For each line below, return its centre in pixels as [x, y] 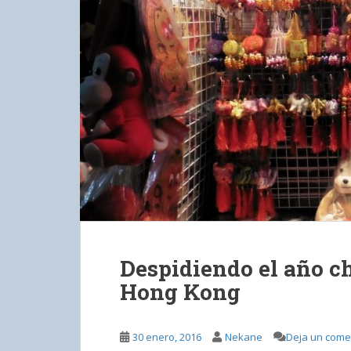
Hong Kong [180, 292]
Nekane [244, 337]
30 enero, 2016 [167, 337]
